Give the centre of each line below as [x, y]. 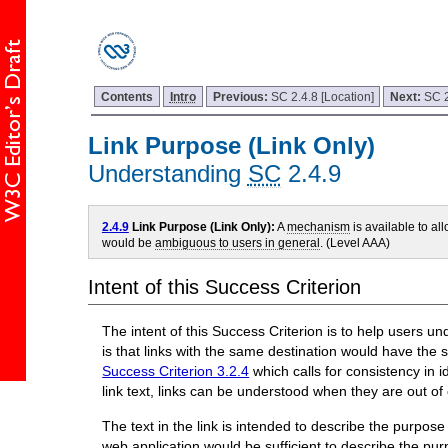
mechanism [318, 226]
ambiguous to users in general [237, 242]
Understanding [167, 174]
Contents [127, 96]
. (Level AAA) [354, 242]
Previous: [241, 96]
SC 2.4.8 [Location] [322, 96]
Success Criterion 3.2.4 [176, 371]
